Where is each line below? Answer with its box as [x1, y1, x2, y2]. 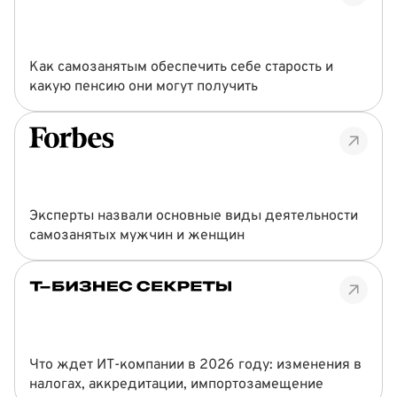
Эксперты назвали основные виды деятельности [29, 207, 358, 225]
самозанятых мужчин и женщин [29, 227, 245, 245]
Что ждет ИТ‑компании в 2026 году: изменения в [29, 356, 362, 374]
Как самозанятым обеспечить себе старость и [29, 58, 333, 76]
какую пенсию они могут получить [29, 78, 258, 96]
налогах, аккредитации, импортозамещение [29, 376, 323, 393]
